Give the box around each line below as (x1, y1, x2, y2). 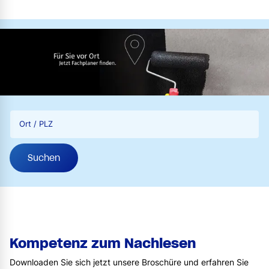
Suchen (28, 152, 60, 163)
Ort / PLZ (19, 119, 53, 128)
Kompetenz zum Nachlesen (10, 234, 196, 252)
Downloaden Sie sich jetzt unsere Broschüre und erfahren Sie (10, 256, 249, 267)
